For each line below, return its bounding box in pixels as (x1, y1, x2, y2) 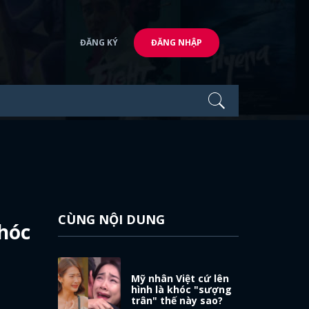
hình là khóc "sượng (131, 282, 232, 296)
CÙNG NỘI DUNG (57, 211, 165, 228)
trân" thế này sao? (131, 293, 223, 307)
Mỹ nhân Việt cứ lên (131, 271, 230, 285)
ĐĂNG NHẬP (151, 36, 202, 48)
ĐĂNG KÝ (80, 36, 118, 48)
